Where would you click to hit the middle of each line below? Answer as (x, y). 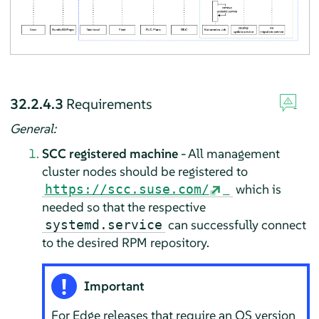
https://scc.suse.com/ (127, 189)
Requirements (109, 104)
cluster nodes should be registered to (145, 172)
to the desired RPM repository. (125, 243)
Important (115, 286)
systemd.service (103, 225)
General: (33, 129)
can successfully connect (235, 225)
